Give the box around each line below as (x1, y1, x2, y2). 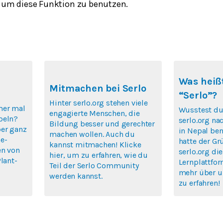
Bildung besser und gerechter (49, 119, 155, 128)
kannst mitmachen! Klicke (49, 140, 141, 149)
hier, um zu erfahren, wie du (49, 150, 148, 160)
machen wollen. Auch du (49, 129, 135, 139)
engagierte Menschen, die (49, 109, 140, 118)
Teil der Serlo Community (49, 161, 139, 170)
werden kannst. (49, 171, 103, 181)
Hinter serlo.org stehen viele (49, 98, 148, 108)
